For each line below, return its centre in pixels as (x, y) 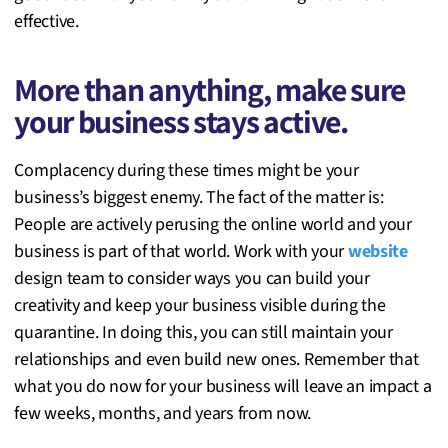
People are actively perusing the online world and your (213, 224)
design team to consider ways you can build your (192, 278)
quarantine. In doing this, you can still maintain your (203, 332)
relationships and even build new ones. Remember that (216, 359)
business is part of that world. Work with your (181, 251)
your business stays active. (181, 120)
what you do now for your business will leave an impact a (223, 386)
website (377, 251)
